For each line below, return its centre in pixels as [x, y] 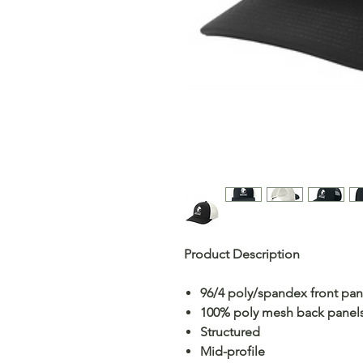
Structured [230, 332]
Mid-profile [233, 351]
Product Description [242, 254]
